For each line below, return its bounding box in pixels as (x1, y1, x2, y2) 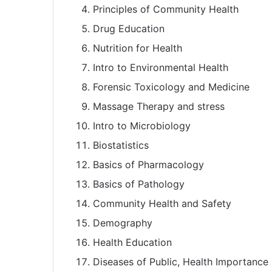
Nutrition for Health (93, 41, 182, 54)
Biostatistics (93, 138, 149, 151)
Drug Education (93, 22, 165, 35)
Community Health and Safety (93, 197, 231, 209)
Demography (93, 216, 152, 229)
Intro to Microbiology (93, 119, 191, 132)
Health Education (93, 236, 172, 248)
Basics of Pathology (93, 177, 185, 190)
